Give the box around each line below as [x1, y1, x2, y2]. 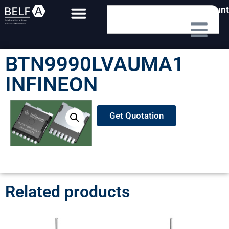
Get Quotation [109, 110, 164, 121]
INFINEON [5, 73, 98, 97]
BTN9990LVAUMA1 [5, 52, 184, 76]
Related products [5, 182, 130, 202]
